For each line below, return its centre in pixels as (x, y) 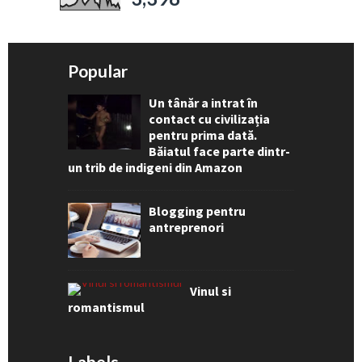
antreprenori (186, 227)
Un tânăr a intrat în (203, 102)
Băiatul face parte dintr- (219, 151)
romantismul (106, 307)
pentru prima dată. (203, 135)
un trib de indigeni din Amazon (155, 167)
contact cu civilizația (209, 118)
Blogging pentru (197, 210)
